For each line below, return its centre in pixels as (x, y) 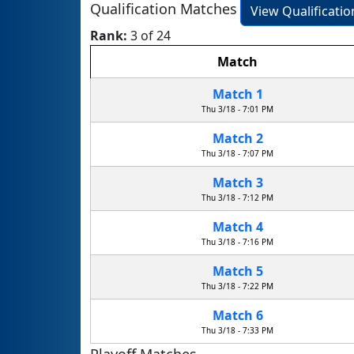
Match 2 (237, 139)
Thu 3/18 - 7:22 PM (237, 286)
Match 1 (237, 94)
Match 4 (237, 227)
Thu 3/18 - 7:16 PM (237, 242)
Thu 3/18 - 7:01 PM (237, 109)
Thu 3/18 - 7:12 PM (237, 198)
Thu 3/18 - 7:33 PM (237, 331)
